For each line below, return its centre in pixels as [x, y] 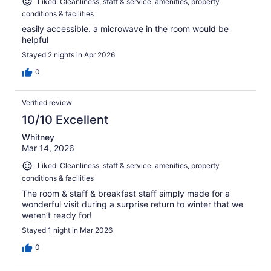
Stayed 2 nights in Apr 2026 [68, 55]
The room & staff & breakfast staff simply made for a [126, 193]
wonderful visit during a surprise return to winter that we [132, 204]
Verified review [47, 103]
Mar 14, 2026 [48, 148]
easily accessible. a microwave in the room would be [125, 29]
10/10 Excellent [65, 120]
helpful [35, 40]
